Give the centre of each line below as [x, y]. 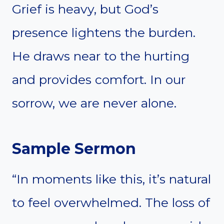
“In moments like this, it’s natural [111, 179]
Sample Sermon [74, 148]
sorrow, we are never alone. [94, 103]
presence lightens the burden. [104, 32]
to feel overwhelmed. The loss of [111, 202]
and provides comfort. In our [99, 79]
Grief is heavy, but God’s [85, 9]
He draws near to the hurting [101, 56]
